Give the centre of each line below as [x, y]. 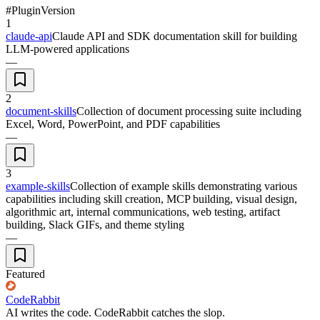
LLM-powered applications [67, 49]
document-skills [41, 111]
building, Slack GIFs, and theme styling [95, 224]
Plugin [26, 10]
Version [58, 10]
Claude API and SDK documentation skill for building [175, 36]
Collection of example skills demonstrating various [184, 186]
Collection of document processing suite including [189, 111]
